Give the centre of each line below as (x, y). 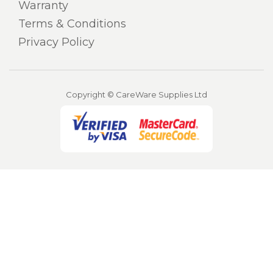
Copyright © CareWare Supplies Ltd (136, 94)
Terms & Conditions (72, 23)
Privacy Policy (56, 42)
